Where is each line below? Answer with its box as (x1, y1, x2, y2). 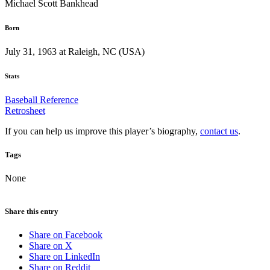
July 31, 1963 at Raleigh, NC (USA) (5, 46, 145, 57)
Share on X (29, 240, 72, 251)
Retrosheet (5, 105, 45, 116)
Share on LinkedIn (29, 251, 100, 262)
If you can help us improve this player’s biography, (5, 125, 200, 136)
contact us (200, 125, 238, 136)
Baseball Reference (5, 94, 78, 105)
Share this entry (5, 207, 58, 216)
